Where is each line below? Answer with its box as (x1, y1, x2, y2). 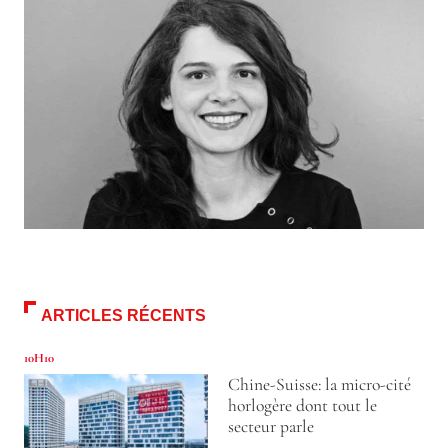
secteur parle (227, 415, 314, 437)
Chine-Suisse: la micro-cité (227, 373, 411, 395)
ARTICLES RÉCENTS (41, 306, 206, 324)
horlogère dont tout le (227, 394, 377, 416)
